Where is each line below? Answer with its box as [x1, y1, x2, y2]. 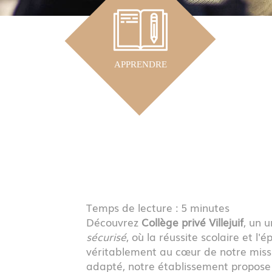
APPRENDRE [114, 59, 167, 70]
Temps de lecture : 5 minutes [86, 199, 229, 215]
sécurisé [86, 228, 126, 244]
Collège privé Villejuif [141, 214, 243, 229]
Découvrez [86, 214, 141, 229]
